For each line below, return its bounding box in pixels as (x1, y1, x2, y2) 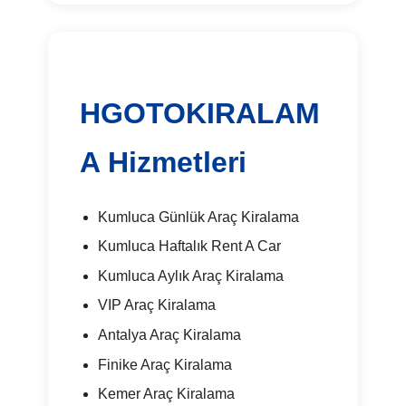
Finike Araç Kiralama (97, 356, 232, 372)
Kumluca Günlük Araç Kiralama (97, 208, 299, 225)
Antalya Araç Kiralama (97, 327, 241, 343)
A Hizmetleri (80, 145, 247, 179)
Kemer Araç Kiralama (97, 386, 235, 402)
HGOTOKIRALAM (80, 96, 321, 130)
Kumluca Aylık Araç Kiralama (97, 267, 284, 284)
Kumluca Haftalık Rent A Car (97, 238, 281, 255)
